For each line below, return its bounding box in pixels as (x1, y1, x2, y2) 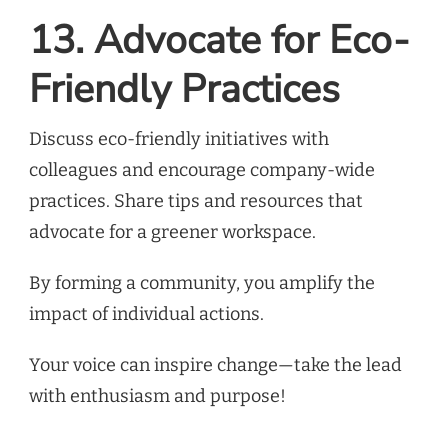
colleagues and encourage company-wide (29, 159, 375, 182)
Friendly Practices (29, 63, 340, 117)
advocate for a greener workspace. (29, 221, 316, 244)
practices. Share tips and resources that (29, 190, 363, 213)
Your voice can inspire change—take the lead (29, 354, 402, 377)
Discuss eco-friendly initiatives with (29, 128, 329, 151)
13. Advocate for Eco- (29, 14, 410, 68)
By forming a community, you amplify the (29, 272, 375, 295)
